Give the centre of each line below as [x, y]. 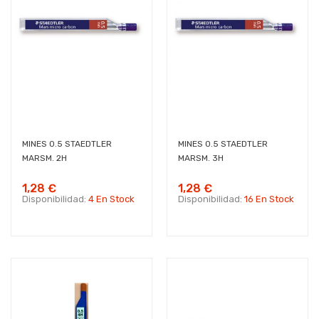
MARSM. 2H [45, 158]
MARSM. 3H [201, 158]
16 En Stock [269, 199]
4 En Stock [111, 199]
